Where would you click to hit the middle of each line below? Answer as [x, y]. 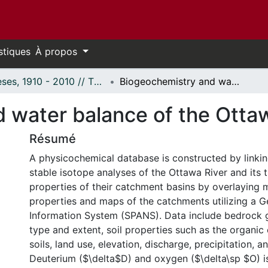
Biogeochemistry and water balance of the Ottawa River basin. [235, 81]
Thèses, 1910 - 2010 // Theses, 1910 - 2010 [98, 81]
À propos [58, 51]
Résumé [53, 139]
